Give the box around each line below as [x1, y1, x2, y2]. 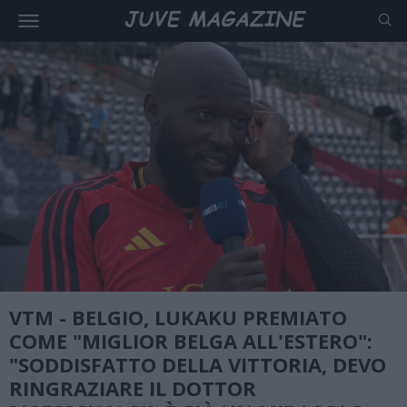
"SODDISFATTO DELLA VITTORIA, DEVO [9, 351, 386, 379]
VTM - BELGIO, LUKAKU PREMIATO [9, 303, 347, 332]
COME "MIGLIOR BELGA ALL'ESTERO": [9, 327, 372, 355]
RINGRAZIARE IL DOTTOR [9, 374, 256, 402]
